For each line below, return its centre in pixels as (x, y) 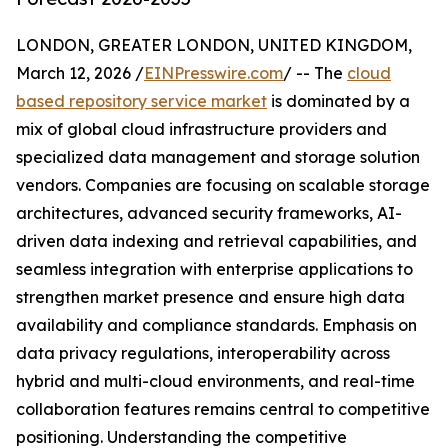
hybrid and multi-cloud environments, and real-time (215, 381)
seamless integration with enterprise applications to (214, 269)
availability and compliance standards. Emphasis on (216, 325)
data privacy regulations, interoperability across (203, 353)
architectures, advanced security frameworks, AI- (209, 213)
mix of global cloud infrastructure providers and (201, 129)
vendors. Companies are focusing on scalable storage (223, 185)
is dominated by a (338, 101)
